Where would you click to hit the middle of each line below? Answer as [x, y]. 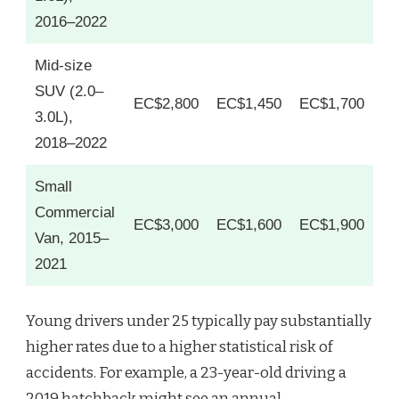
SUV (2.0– [69, 91]
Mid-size [63, 65]
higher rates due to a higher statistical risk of [179, 347]
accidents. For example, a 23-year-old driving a [186, 373]
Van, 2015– [72, 238]
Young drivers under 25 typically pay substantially [199, 322]
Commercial [75, 212]
